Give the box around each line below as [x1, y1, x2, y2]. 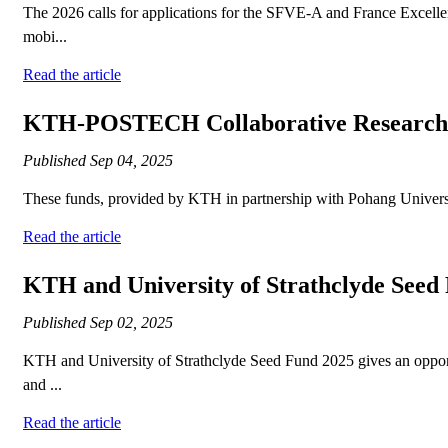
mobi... [23, 28, 67, 46]
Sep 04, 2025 [90, 152, 173, 170]
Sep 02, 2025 [90, 314, 173, 332]
